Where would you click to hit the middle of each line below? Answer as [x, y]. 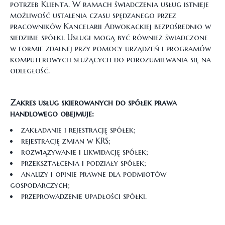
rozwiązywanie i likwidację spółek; [85, 152]
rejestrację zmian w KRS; [66, 141]
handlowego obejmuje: [52, 114]
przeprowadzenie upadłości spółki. [84, 196]
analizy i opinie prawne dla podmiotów [94, 174]
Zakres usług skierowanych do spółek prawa [93, 102]
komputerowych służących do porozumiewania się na [110, 59]
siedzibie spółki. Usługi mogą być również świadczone [109, 37]
